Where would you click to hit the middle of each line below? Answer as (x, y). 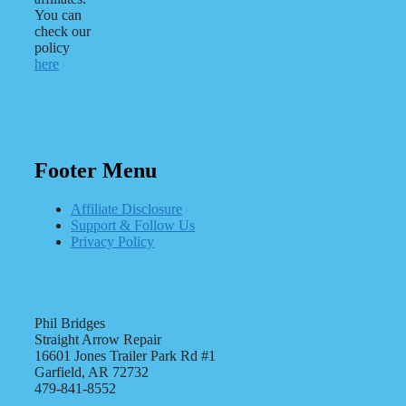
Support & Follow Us (133, 226)
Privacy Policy (112, 242)
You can (58, 14)
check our (63, 31)
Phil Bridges (70, 324)
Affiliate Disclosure (126, 209)
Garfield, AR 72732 (92, 372)
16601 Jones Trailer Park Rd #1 (125, 356)
